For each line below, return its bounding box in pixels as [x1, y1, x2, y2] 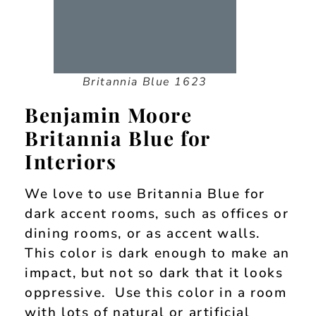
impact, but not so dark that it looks [25, 263, 284, 282]
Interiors [25, 147, 117, 174]
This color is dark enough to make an [25, 243, 290, 262]
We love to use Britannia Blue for [25, 184, 266, 203]
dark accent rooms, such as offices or [25, 204, 289, 223]
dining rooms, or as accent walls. [25, 224, 265, 243]
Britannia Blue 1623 [82, 73, 207, 90]
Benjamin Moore [25, 101, 193, 128]
